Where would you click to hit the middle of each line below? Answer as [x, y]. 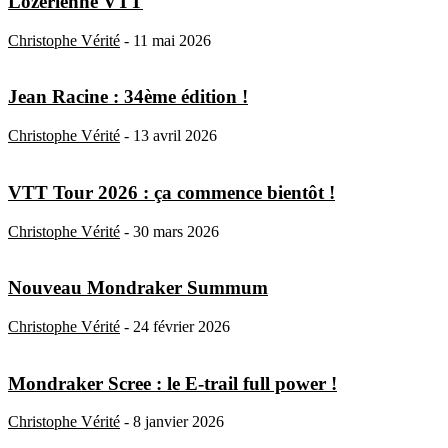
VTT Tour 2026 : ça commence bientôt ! [171, 192]
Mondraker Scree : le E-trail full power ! [172, 383]
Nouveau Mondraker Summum [138, 288]
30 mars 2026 [176, 231]
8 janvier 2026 [178, 422]
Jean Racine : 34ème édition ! [128, 97]
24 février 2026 [181, 326]
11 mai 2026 [172, 40]
